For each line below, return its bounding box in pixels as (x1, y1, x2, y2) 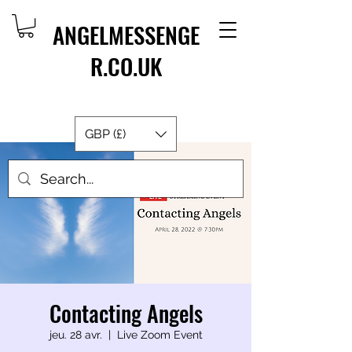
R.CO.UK (90, 49, 162, 82)
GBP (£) (85, 126, 126, 141)
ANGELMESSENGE (52, 17, 200, 51)
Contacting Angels (49, 297, 203, 329)
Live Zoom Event (116, 328, 203, 341)
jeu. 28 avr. (49, 328, 102, 341)
